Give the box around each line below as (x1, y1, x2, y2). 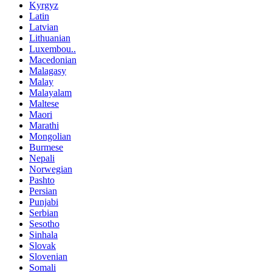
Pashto (29, 174, 55, 185)
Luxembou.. (29, 43, 76, 54)
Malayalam (29, 87, 72, 98)
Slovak (29, 240, 56, 251)
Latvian (29, 21, 58, 32)
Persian (29, 185, 57, 196)
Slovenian (29, 251, 67, 262)
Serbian (29, 207, 58, 218)
